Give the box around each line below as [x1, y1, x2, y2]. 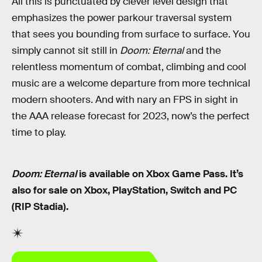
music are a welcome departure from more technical [12, 77, 250, 90]
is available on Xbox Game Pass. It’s [77, 168, 243, 181]
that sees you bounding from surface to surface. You [12, 28, 250, 41]
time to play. [12, 126, 66, 139]
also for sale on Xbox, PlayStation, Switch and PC [12, 184, 237, 197]
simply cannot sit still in [12, 44, 120, 57]
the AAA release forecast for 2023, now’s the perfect [12, 110, 250, 123]
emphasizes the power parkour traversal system [12, 12, 232, 25]
